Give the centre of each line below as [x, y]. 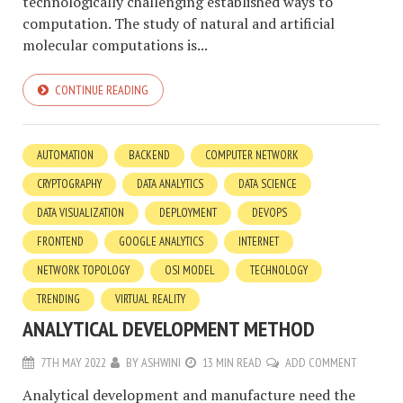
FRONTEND [60, 241]
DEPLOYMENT [188, 212]
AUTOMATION [65, 155]
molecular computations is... [115, 45]
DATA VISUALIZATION [81, 212]
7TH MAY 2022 [73, 362]
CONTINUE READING [102, 90]
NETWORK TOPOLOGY [83, 270]
